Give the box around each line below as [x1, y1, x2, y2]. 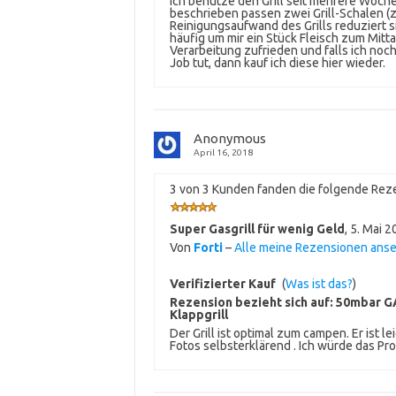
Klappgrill [169, 308, 228, 323]
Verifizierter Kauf [169, 277, 276, 292]
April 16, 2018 [193, 148, 253, 158]
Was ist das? [285, 277, 353, 292]
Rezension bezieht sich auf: [169, 295, 336, 310]
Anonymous [193, 131, 266, 147]
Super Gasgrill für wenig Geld [169, 222, 345, 237]
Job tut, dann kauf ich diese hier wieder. [169, 56, 385, 71]
